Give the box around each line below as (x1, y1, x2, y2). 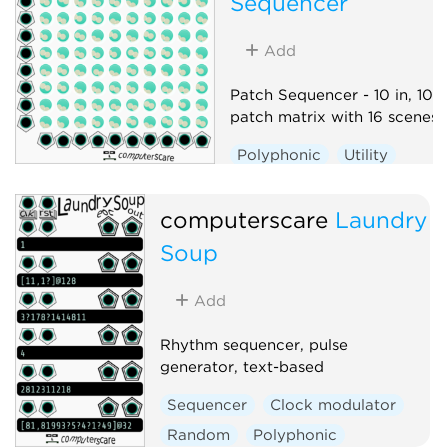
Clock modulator (270, 395, 397, 414)
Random (167, 425, 231, 444)
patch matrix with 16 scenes (229, 107, 438, 126)
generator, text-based (159, 357, 324, 376)
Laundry (334, 205, 427, 233)
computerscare (159, 205, 328, 233)
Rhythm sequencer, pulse (159, 335, 348, 354)
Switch (340, 175, 392, 194)
